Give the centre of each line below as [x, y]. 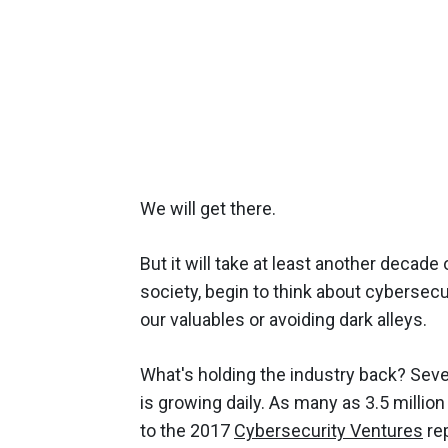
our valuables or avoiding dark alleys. [283, 319]
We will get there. [208, 208]
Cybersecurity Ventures [328, 430]
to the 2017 [187, 430]
